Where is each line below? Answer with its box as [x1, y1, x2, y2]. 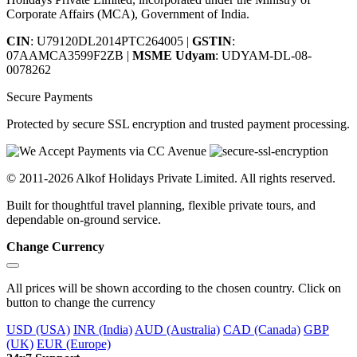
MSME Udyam [132, 48, 215, 62]
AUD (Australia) [135, 322, 220, 336]
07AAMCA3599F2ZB [6, 48, 127, 62]
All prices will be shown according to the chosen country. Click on [6, 280, 341, 295]
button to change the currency [6, 295, 155, 309]
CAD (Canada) [223, 322, 300, 336]
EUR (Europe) [37, 336, 111, 351]
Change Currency [6, 239, 104, 253]
